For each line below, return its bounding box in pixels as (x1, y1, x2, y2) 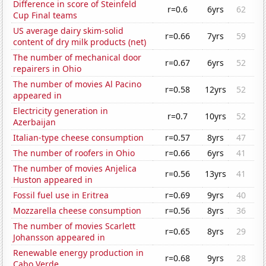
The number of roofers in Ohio (13, 147, 135, 159)
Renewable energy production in (13, 247, 144, 259)
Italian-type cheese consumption (13, 132, 144, 144)
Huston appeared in (13, 174, 93, 186)
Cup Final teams (13, 9, 78, 21)
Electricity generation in (13, 105, 109, 117)
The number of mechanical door (13, 52, 142, 64)
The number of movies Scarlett (13, 220, 136, 232)
